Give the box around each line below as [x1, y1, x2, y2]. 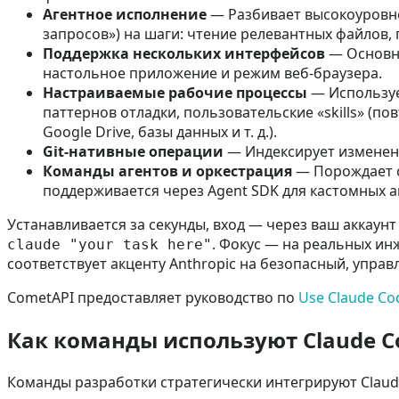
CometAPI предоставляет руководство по [7, 287, 298, 307]
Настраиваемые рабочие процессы [43, 82, 307, 102]
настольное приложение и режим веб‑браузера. [43, 62, 382, 83]
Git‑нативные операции [43, 141, 224, 161]
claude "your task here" [7, 235, 212, 253]
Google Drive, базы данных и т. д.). [43, 121, 277, 142]
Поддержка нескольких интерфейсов [43, 43, 325, 63]
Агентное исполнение [43, 4, 207, 24]
